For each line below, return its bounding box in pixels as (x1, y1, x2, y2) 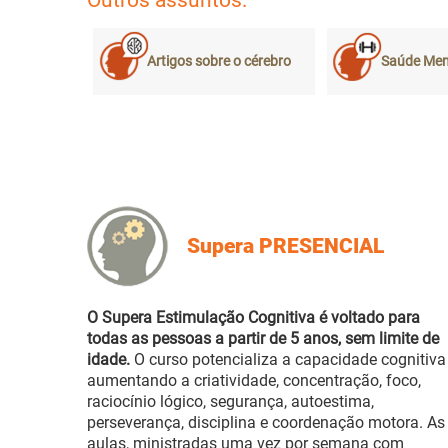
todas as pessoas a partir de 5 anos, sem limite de (87, 329, 439, 349)
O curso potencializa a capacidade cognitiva (130, 350, 446, 370)
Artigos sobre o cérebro (146, 53, 291, 71)
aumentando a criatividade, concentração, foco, (87, 371, 421, 391)
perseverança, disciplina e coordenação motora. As (87, 413, 445, 433)
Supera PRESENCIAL (187, 234, 384, 259)
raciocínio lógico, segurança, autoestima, (87, 392, 374, 412)
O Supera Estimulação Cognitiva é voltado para (87, 308, 420, 328)
